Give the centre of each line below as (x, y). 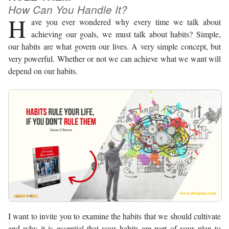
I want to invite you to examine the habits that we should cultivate (114, 216)
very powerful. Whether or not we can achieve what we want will (114, 58)
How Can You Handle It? (68, 9)
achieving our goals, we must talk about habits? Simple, (126, 34)
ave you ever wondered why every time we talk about (126, 21)
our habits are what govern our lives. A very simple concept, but (114, 46)
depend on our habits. (43, 71)
